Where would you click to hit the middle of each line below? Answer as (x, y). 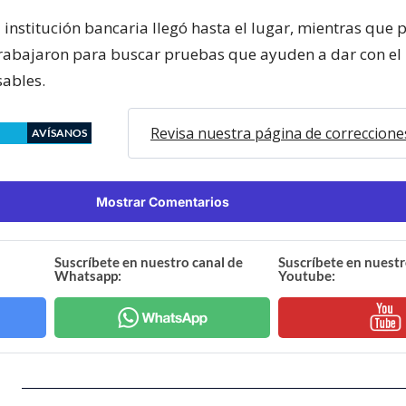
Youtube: (306, 275)
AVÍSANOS (59, 132)
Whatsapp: (88, 275)
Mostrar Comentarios (162, 201)
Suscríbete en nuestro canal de (149, 261)
